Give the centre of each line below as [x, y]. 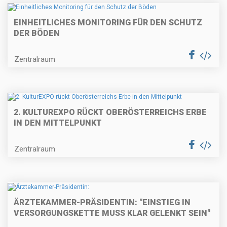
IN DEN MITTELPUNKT [58, 123]
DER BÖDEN [37, 33]
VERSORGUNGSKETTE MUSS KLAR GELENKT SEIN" [112, 213]
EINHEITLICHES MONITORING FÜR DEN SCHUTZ [108, 22]
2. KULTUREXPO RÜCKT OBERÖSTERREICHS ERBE [110, 112]
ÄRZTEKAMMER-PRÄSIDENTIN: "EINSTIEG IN [102, 202]
